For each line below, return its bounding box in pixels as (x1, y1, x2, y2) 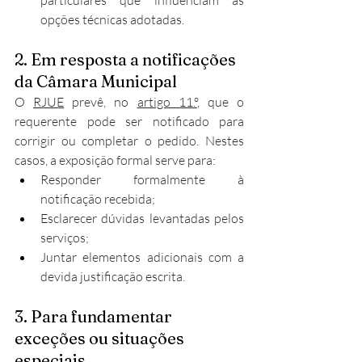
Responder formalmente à (40, 171, 244, 187)
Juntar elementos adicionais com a (40, 249, 244, 265)
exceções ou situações (15, 328, 187, 348)
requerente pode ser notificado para (15, 113, 244, 129)
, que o (196, 94, 245, 110)
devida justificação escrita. (40, 268, 185, 284)
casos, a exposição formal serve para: (15, 152, 216, 168)
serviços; (40, 229, 89, 246)
